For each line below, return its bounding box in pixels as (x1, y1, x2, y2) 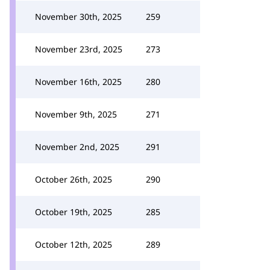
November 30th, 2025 (35, 11, 122, 22)
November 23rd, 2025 (35, 43, 122, 55)
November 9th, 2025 (35, 108, 117, 120)
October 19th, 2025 (35, 206, 112, 218)
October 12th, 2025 (35, 239, 112, 250)
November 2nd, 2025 (35, 141, 119, 152)
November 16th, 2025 (35, 76, 122, 87)
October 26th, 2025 (35, 174, 112, 185)
